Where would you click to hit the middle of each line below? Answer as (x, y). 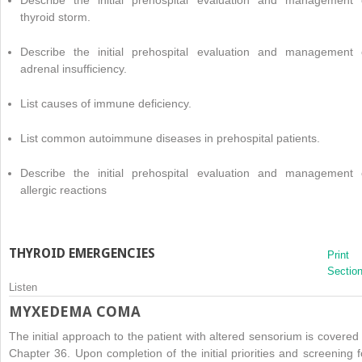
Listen (23, 287)
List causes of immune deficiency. (106, 103)
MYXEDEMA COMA (75, 311)
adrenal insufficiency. (74, 68)
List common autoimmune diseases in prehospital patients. (170, 138)
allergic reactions (63, 189)
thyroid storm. (55, 17)
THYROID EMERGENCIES (82, 253)
